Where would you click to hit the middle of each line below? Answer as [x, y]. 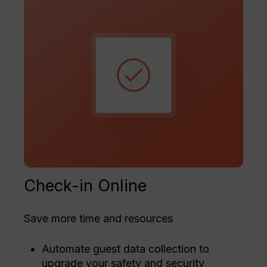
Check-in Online [86, 185]
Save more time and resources [99, 218]
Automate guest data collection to [126, 249]
